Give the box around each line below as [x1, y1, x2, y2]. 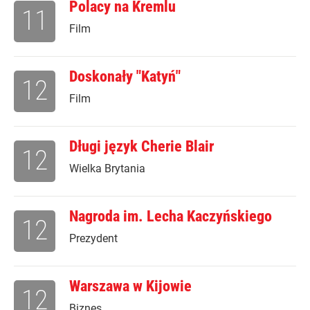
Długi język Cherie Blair [69, 138, 214, 156]
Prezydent [69, 232, 118, 246]
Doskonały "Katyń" [69, 68, 181, 86]
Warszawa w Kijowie [69, 277, 192, 295]
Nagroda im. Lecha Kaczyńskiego [69, 208, 272, 226]
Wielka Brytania [69, 162, 145, 176]
